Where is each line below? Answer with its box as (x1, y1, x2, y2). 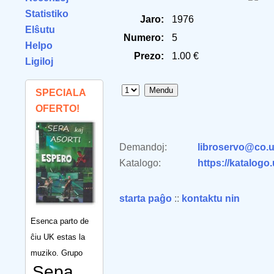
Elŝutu (25, 24, 55, 35)
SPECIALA (35, 87, 86, 98)
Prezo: (134, 51, 164, 61)
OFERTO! (35, 103, 80, 114)
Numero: (124, 32, 164, 43)
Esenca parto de (31, 216, 89, 226)
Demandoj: (119, 142, 167, 152)
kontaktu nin (182, 193, 240, 204)
